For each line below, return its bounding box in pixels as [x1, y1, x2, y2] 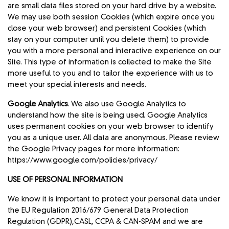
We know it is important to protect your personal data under [8, 195, 221, 203]
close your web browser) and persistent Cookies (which [8, 25, 207, 32]
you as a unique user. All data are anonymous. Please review [8, 134, 220, 142]
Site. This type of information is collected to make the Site [8, 58, 212, 66]
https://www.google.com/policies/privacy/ [8, 156, 157, 164]
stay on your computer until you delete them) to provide [8, 36, 210, 43]
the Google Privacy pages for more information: [8, 145, 180, 153]
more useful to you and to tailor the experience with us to [8, 70, 214, 77]
